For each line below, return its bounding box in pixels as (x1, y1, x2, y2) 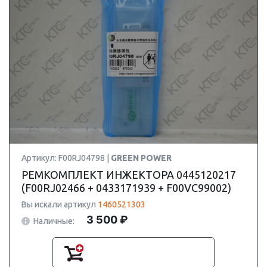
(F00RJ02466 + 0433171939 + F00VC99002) (21, 182, 231, 194)
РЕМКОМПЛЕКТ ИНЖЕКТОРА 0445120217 (21, 169, 236, 181)
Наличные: (33, 216, 74, 226)
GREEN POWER (111, 153, 172, 163)
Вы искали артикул (21, 200, 98, 209)
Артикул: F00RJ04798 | (21, 153, 111, 163)
